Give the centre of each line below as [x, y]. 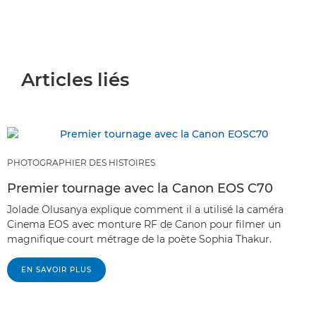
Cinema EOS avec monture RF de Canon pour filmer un [144, 224]
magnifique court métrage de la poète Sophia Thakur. [139, 239]
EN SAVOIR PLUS [56, 269]
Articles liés [75, 79]
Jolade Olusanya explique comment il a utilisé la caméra [145, 209]
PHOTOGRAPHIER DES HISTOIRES [81, 162]
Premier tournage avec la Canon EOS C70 [140, 188]
